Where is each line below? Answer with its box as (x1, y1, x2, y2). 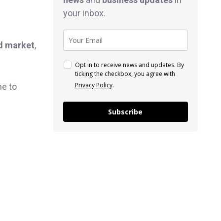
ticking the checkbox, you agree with (74, 69, 175, 78)
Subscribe (108, 107, 143, 116)
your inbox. (63, 7, 106, 18)
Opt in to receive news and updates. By (74, 60, 184, 69)
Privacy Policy (74, 80, 112, 89)
